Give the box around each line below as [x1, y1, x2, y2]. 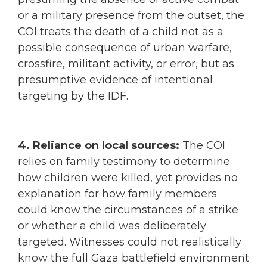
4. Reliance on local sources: [18, 139, 179, 153]
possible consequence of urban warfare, [18, 41, 232, 55]
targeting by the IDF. [18, 89, 128, 103]
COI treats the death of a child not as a [18, 25, 223, 39]
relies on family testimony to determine [18, 155, 230, 169]
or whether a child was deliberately [18, 219, 206, 233]
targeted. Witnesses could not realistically [18, 235, 241, 249]
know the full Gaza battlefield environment [18, 252, 249, 265]
